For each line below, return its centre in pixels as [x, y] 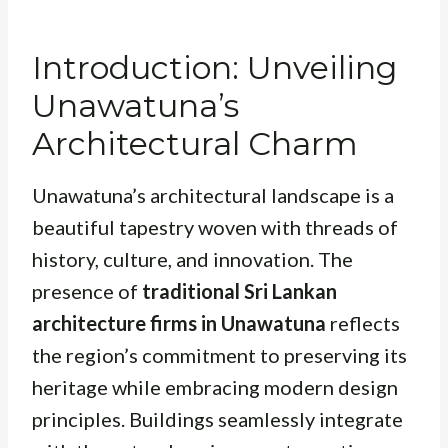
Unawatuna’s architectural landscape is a [213, 195]
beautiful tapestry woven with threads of [215, 227]
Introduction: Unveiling [214, 68]
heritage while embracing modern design [215, 387]
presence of [87, 291]
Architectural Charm [195, 144]
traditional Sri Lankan [239, 291]
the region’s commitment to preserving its [219, 355]
